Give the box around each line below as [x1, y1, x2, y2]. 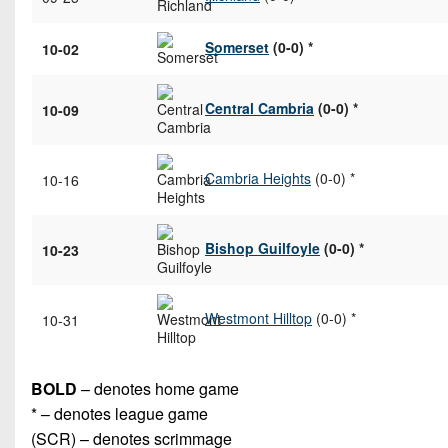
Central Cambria [205, 97, 314, 118]
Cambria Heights [205, 167, 311, 188]
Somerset [205, 36, 269, 57]
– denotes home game [77, 376, 239, 400]
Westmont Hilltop [205, 307, 312, 328]
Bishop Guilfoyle [205, 237, 320, 258]
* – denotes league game [31, 401, 208, 425]
